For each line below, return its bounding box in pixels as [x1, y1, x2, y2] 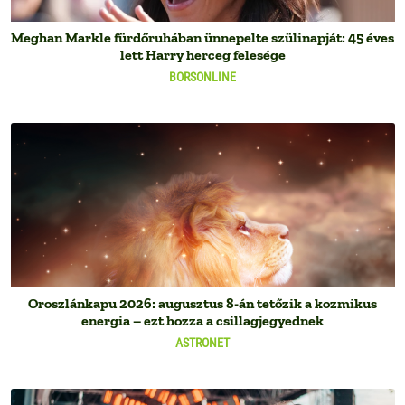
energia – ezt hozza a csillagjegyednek [81, 312, 324, 330]
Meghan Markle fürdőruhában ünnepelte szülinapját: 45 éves [11, 29, 394, 47]
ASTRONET [175, 335, 230, 351]
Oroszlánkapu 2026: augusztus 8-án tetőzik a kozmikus [28, 295, 377, 313]
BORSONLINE [169, 70, 236, 85]
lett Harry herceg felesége [119, 46, 286, 64]
